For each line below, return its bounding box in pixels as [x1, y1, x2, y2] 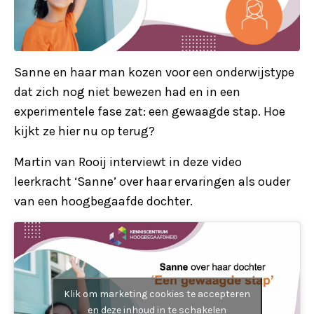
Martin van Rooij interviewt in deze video [14, 153, 242, 170]
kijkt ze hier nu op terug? [14, 123, 155, 139]
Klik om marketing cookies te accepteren [64, 288, 250, 301]
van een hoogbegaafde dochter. [14, 193, 193, 209]
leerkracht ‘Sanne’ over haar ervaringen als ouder [14, 173, 290, 189]
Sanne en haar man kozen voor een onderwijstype [14, 64, 294, 80]
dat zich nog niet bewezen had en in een [14, 83, 240, 100]
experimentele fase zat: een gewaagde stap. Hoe [14, 103, 285, 119]
